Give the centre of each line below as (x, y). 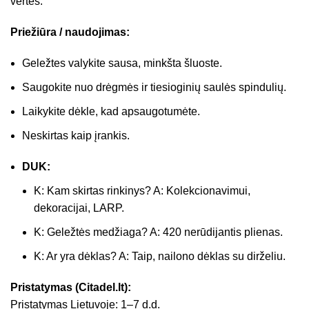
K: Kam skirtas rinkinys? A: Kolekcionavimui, (142, 190)
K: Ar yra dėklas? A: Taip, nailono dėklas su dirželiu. (160, 256)
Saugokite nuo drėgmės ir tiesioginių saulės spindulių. (154, 87)
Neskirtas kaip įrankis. (76, 135)
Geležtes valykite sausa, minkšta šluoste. (122, 63)
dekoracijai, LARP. (79, 208)
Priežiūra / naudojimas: (70, 32)
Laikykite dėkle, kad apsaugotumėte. (111, 111)
